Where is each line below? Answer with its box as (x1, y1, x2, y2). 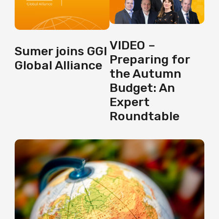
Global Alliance (15, 58, 105, 72)
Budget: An (109, 80, 175, 95)
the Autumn (109, 66, 181, 81)
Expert (109, 94, 150, 109)
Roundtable (109, 109, 179, 123)
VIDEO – (109, 38, 155, 52)
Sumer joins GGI (15, 44, 107, 58)
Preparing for (109, 52, 190, 66)
